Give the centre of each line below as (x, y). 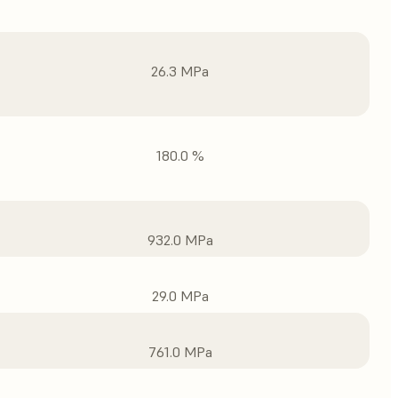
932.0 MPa (180, 240)
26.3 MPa (180, 71)
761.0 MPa (180, 352)
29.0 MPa (180, 296)
